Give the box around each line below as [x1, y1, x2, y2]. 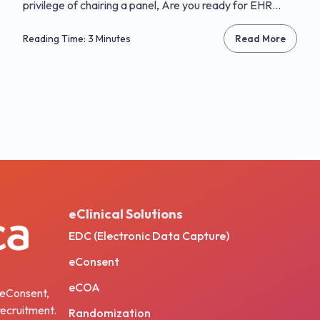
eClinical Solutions [69, 206, 183, 222]
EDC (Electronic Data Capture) [69, 229, 229, 243]
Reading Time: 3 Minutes [23, 32, 131, 45]
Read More [235, 33, 286, 44]
